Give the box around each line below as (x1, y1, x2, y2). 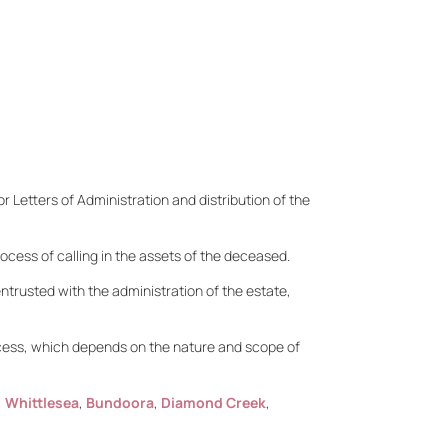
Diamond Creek (161, 393, 267, 412)
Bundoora (86, 393, 155, 412)
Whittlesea (5, 393, 80, 412)
